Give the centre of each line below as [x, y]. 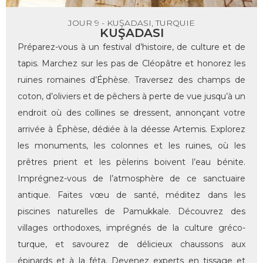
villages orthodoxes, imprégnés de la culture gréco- [131, 228]
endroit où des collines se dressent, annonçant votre [131, 113]
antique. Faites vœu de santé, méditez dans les [131, 195]
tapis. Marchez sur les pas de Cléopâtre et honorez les [131, 64]
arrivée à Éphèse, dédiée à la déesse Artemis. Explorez [131, 129]
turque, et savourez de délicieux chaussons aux [131, 245]
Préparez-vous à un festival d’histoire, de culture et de [131, 47]
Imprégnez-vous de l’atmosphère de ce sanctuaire [131, 179]
